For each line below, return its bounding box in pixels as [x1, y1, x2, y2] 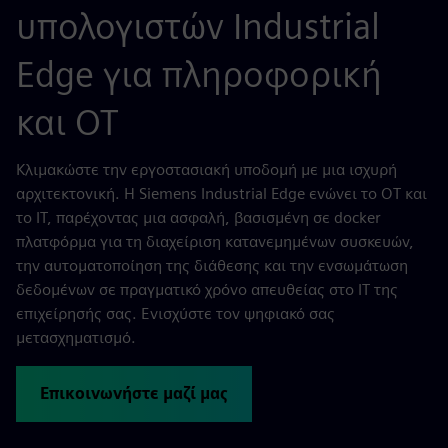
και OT [16, 100, 119, 144]
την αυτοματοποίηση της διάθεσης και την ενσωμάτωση [16, 256, 408, 275]
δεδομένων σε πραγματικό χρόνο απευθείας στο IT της [16, 280, 398, 299]
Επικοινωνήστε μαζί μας [40, 384, 228, 403]
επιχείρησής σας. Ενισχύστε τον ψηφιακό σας [16, 304, 335, 323]
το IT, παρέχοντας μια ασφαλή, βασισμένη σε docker [16, 208, 381, 227]
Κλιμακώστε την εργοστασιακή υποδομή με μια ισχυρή [16, 160, 397, 179]
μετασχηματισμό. [16, 328, 136, 347]
